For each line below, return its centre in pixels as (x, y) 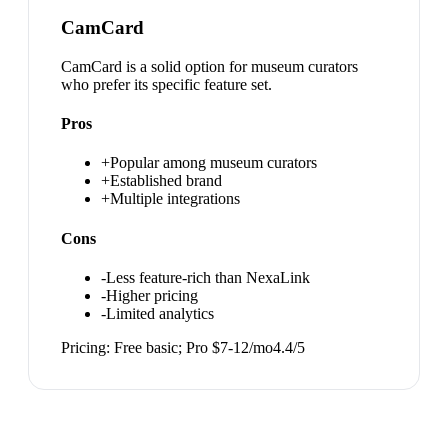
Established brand (166, 181)
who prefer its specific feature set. (166, 84)
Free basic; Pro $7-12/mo (193, 347)
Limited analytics (160, 313)
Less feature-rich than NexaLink (208, 277)
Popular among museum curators (213, 163)
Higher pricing (152, 295)
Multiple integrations (175, 199)
